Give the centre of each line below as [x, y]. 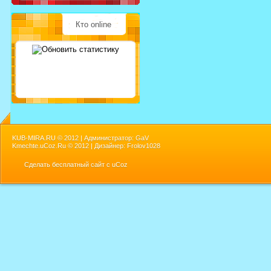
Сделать [38, 165]
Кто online [93, 25]
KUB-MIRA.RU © [37, 138]
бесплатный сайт [78, 165]
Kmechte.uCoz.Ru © [43, 146]
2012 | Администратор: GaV [106, 138]
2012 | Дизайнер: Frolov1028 [117, 146]
